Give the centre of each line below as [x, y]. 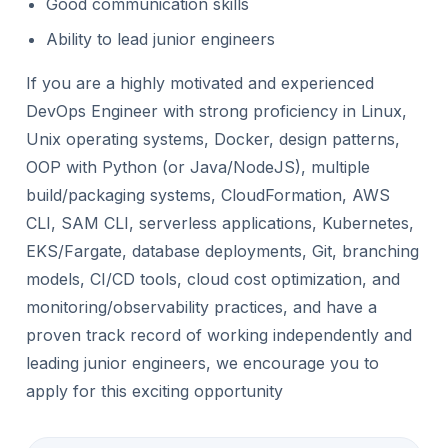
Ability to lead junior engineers [160, 39]
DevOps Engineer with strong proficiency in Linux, [216, 111]
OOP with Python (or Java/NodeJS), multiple [198, 167]
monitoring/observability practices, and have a [201, 307]
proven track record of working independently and [219, 335]
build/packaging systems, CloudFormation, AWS [208, 195]
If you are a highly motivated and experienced [200, 83]
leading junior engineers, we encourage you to [202, 363]
